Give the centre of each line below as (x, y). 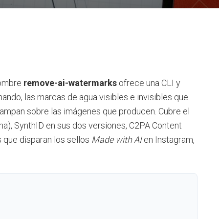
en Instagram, (168, 139)
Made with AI (117, 139)
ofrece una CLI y (149, 83)
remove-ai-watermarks (70, 83)
